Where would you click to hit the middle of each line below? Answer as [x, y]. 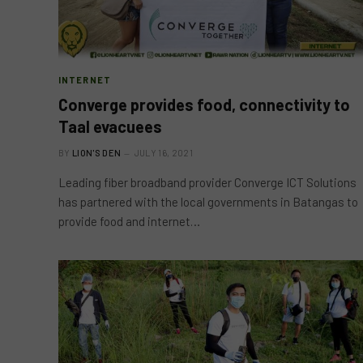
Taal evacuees [110, 126]
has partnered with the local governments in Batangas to [208, 201]
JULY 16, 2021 [163, 152]
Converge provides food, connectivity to [204, 104]
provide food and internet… [129, 221]
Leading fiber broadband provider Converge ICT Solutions [207, 182]
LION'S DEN [97, 152]
